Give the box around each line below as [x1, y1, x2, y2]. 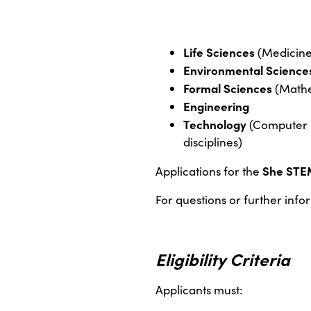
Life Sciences [183, 44, 255, 60]
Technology [183, 116, 246, 133]
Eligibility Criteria [155, 247, 290, 271]
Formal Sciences [183, 80, 272, 96]
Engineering [183, 98, 249, 115]
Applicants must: [155, 282, 242, 299]
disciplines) [183, 134, 242, 151]
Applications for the [155, 163, 262, 180]
